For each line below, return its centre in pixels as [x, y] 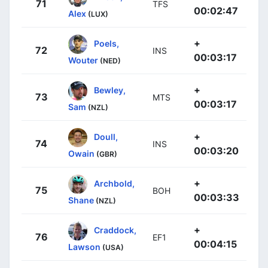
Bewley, [110, 90]
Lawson [84, 246]
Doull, [106, 136]
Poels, [106, 43]
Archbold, [114, 183]
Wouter [83, 60]
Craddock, [115, 230]
